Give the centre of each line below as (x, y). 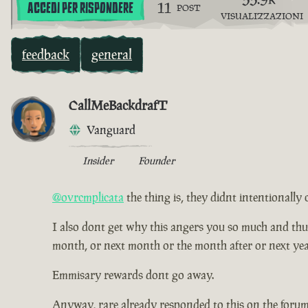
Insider (98, 161)
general (112, 55)
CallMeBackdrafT (118, 106)
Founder (156, 161)
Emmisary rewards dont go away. (133, 275)
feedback (46, 55)
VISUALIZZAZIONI (262, 16)
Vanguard (111, 130)
